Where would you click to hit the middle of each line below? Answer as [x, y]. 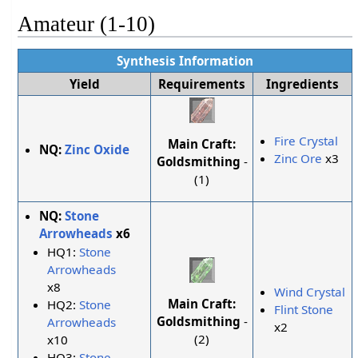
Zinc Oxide [97, 150]
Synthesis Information [185, 60]
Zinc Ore [298, 159]
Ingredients [303, 84]
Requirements [202, 84]
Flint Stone [304, 310]
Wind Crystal [310, 292]
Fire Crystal [306, 141]
